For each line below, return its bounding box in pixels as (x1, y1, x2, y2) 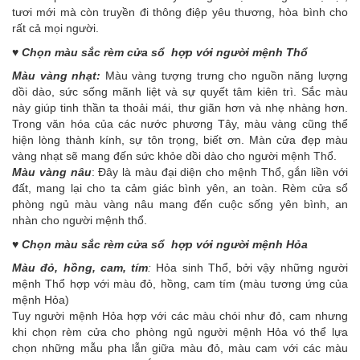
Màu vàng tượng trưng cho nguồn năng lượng (104, 69, 349, 83)
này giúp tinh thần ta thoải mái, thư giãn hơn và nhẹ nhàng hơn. (12, 101, 348, 115)
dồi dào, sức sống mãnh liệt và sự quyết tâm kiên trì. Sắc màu (12, 85, 348, 99)
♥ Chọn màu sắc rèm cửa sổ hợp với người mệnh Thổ (12, 46, 308, 59)
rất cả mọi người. (12, 22, 99, 35)
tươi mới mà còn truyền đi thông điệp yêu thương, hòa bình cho (12, 6, 348, 19)
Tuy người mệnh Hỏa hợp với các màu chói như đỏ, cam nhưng (12, 309, 348, 323)
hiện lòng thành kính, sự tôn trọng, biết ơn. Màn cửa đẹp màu (12, 133, 348, 147)
